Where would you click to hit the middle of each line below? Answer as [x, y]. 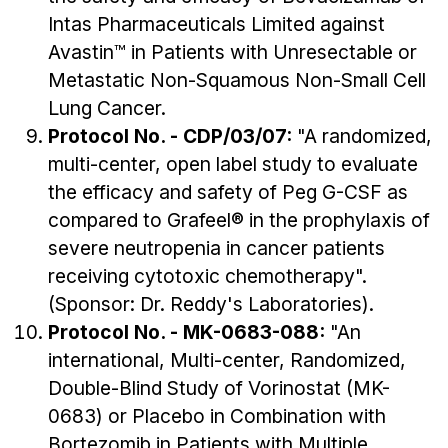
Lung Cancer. [107, 107]
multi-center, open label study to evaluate [233, 163]
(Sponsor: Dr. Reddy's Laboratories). [211, 303]
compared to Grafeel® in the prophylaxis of [239, 219]
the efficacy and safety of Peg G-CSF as [228, 191]
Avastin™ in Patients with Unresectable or [232, 51]
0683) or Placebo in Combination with [217, 415]
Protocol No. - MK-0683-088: [189, 331]
